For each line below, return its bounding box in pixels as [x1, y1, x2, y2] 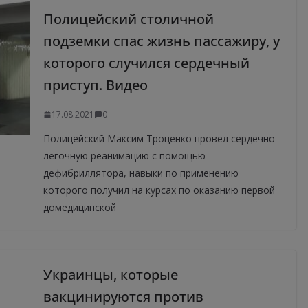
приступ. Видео [43, 76, 148, 95]
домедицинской [43, 201, 116, 214]
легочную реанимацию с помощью [43, 149, 206, 163]
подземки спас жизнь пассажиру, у [43, 32, 280, 51]
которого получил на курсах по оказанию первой [43, 184, 275, 197]
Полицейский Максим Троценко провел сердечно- [43, 132, 278, 146]
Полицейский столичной [43, 10, 214, 29]
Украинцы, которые [43, 265, 178, 285]
